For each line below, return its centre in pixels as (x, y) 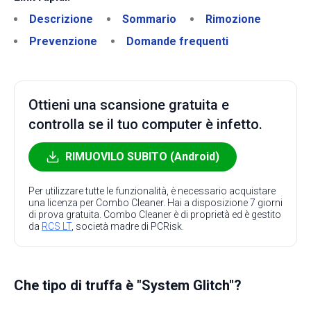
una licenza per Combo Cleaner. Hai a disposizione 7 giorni (155, 203)
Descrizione (61, 19)
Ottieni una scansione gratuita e (129, 105)
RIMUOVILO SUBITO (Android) (142, 157)
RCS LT (57, 226)
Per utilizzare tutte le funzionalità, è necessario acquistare (152, 191)
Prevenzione (63, 41)
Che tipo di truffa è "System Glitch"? (128, 285)
